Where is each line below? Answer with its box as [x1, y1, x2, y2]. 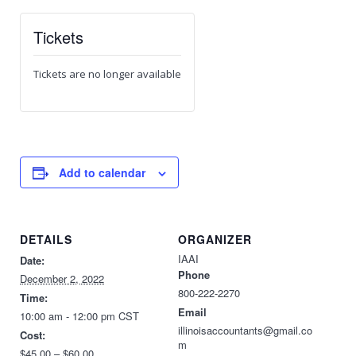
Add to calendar [59, 164, 145, 180]
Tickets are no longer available [33, 67, 181, 81]
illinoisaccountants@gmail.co [178, 323, 312, 338]
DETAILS [20, 231, 72, 247]
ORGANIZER [178, 231, 252, 247]
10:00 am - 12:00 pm [20, 308, 118, 323]
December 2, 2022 [20, 271, 104, 286]
